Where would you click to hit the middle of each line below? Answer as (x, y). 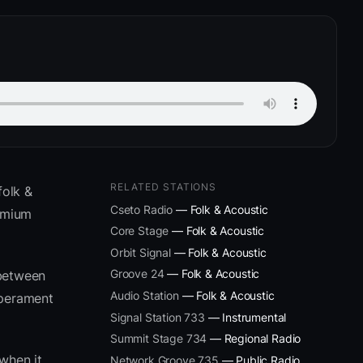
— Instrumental (246, 317)
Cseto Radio (142, 209)
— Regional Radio (254, 339)
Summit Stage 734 (159, 339)
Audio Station (145, 295)
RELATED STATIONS (164, 186)
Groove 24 (137, 274)
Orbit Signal (141, 252)
